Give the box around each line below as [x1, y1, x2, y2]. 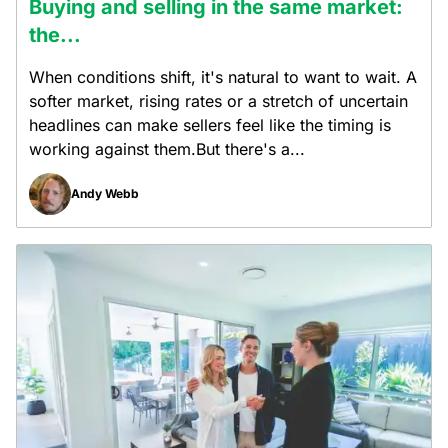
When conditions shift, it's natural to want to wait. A [29, 67, 417, 87]
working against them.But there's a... [29, 139, 305, 159]
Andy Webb [71, 186, 139, 201]
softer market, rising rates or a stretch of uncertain [29, 91, 408, 111]
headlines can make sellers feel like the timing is [29, 115, 391, 135]
